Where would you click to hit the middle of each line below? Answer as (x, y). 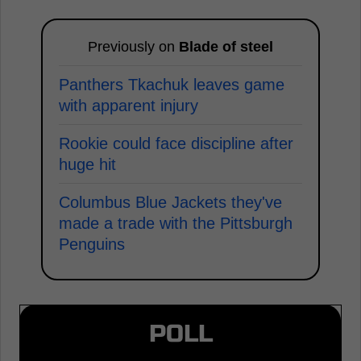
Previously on (133, 46)
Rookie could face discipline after (176, 143)
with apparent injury (129, 105)
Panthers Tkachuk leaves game (172, 84)
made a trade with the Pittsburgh (176, 223)
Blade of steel (226, 46)
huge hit (87, 164)
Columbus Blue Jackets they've (170, 202)
